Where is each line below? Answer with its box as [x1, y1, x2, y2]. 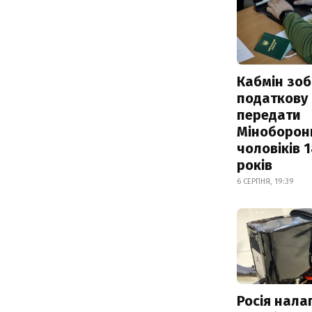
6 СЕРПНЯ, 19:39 [237, 176, 294, 186]
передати [237, 106, 301, 123]
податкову [237, 89, 308, 107]
